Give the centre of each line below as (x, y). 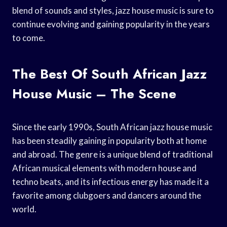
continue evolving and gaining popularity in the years (111, 24)
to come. (29, 37)
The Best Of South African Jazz (109, 74)
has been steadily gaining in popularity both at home (109, 140)
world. (24, 209)
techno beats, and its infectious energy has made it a (110, 181)
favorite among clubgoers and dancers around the (107, 195)
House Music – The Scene (94, 93)
